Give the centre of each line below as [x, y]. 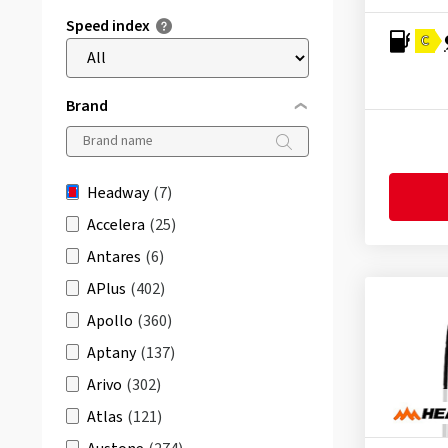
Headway [118, 193]
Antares [114, 257]
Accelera [116, 225]
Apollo [110, 321]
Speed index [108, 26]
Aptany [111, 353]
